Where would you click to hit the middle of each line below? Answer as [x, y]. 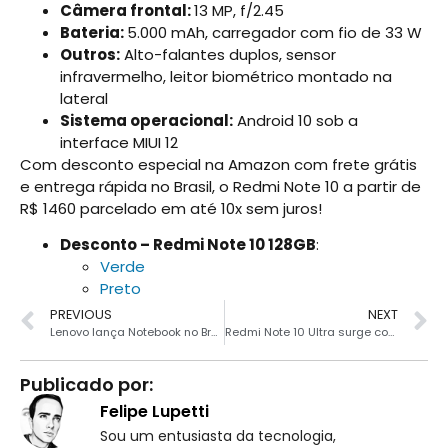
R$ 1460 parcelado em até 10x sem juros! [171, 208]
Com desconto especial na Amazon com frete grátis [218, 164]
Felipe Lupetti [154, 412]
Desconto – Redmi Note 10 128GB [188, 245]
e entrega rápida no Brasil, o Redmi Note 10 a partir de [220, 186]
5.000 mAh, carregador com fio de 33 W [274, 32]
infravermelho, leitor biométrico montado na [226, 76]
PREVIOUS [81, 315]
